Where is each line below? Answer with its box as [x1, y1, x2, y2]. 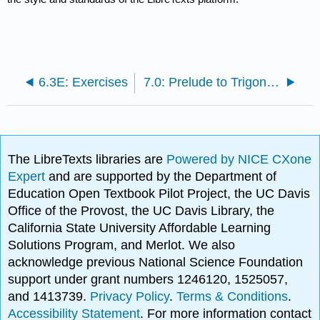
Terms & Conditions [176, 289, 289, 304]
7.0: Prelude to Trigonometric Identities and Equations [266, 75, 279, 90]
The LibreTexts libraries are [8, 152, 167, 167]
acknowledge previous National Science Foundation [8, 255, 304, 270]
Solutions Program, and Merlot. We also [8, 238, 236, 253]
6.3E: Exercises [38, 75, 128, 90]
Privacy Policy [90, 289, 170, 304]
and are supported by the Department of [49, 169, 277, 184]
